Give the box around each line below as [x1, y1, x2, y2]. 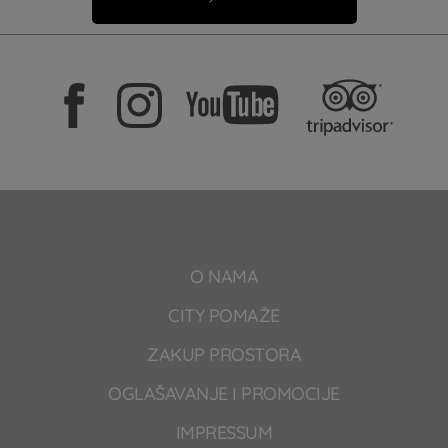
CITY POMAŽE [168, 304, 280, 328]
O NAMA [190, 265, 258, 289]
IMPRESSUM [175, 421, 273, 445]
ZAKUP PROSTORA [147, 343, 301, 367]
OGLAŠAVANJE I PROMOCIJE [108, 382, 340, 406]
